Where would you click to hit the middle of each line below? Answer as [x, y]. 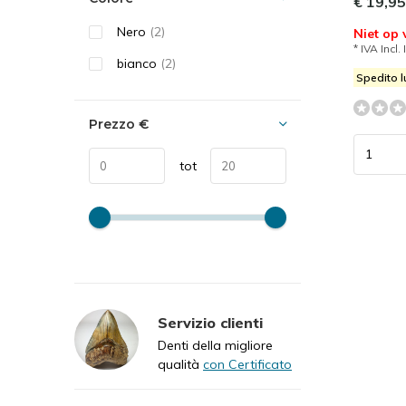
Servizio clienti [210, 323]
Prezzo [114, 124]
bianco [139, 63]
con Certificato [247, 364]
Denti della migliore [215, 345]
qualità [180, 364]
